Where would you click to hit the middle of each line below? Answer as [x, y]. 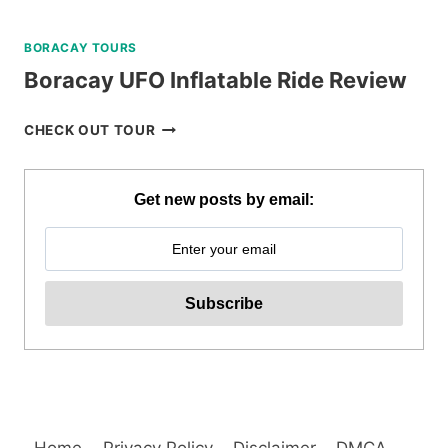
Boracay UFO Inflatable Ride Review [215, 79]
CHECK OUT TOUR [90, 129]
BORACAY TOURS [80, 47]
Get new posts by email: [224, 200]
